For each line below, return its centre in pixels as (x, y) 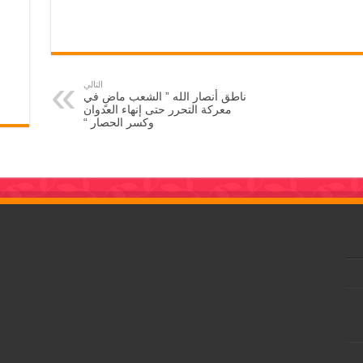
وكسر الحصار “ (118, 123)
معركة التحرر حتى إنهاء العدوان (157, 110)
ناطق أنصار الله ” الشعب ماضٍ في (164, 97)
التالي (93, 85)
